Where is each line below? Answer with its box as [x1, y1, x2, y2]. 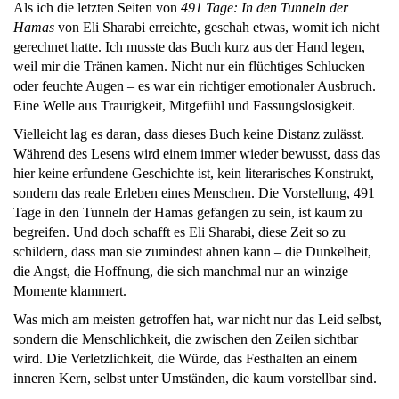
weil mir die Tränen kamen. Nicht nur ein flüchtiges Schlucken [13, 59, 365, 75]
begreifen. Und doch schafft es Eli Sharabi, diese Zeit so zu [13, 224, 346, 240]
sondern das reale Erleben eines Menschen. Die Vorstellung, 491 [13, 185, 375, 201]
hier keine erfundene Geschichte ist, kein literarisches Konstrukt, [13, 166, 374, 182]
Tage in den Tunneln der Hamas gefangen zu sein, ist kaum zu [13, 205, 362, 221]
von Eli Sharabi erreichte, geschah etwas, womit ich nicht [54, 20, 379, 36]
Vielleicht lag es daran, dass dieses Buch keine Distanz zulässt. [13, 126, 364, 142]
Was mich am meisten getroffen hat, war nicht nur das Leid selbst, [13, 312, 382, 328]
